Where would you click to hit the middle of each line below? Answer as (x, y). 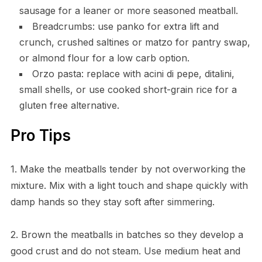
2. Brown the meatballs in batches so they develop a (127, 234)
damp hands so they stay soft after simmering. (112, 201)
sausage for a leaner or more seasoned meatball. (128, 10)
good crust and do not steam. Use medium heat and (125, 251)
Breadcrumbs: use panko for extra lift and (125, 26)
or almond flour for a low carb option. (104, 58)
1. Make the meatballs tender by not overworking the (128, 169)
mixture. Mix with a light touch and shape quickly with (129, 185)
